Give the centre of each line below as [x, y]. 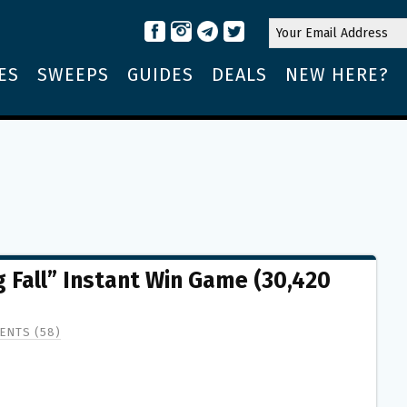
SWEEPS [73, 74]
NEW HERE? [337, 74]
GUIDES [160, 74]
